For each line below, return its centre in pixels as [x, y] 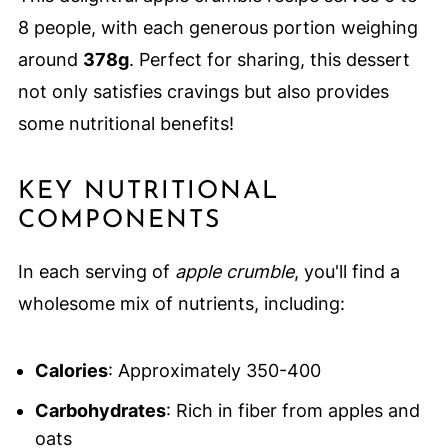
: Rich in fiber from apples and [292, 410]
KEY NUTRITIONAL [148, 191]
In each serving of [96, 271]
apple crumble [234, 271]
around [50, 59]
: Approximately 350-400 [214, 370]
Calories [71, 370]
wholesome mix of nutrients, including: [181, 303]
